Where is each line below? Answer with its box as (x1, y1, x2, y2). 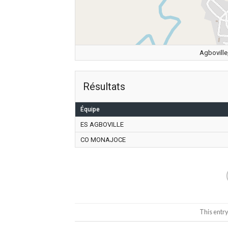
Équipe (80, 105, 100, 113)
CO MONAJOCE (80, 135, 126, 144)
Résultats (83, 80, 125, 93)
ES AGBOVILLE (80, 120, 124, 128)
